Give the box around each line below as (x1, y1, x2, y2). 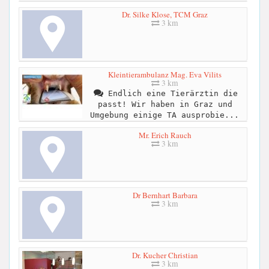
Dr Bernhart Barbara (132, 189, 198, 201)
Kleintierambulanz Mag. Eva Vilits (108, 69, 222, 80)
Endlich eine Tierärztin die (103, 89, 238, 98)
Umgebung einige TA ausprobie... (89, 110, 239, 120)
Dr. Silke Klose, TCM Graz (122, 9, 208, 20)
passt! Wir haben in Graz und (97, 100, 232, 109)
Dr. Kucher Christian (131, 249, 198, 261)
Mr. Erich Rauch (138, 129, 192, 141)
